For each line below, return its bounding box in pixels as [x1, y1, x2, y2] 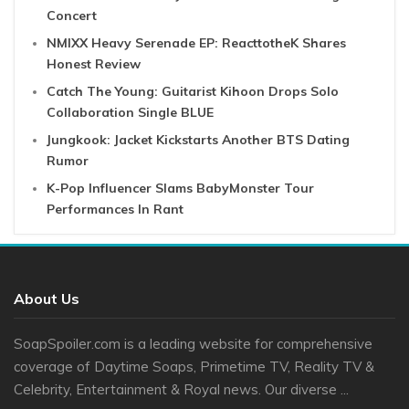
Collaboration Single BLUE [47, 103, 214, 121]
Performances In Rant [47, 200, 184, 217]
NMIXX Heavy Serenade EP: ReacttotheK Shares [47, 34, 346, 51]
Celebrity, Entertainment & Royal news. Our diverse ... [14, 380, 349, 398]
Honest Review [47, 55, 141, 72]
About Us [14, 288, 79, 308]
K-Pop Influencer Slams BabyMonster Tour [47, 179, 314, 196]
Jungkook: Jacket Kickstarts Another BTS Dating [47, 131, 350, 148]
